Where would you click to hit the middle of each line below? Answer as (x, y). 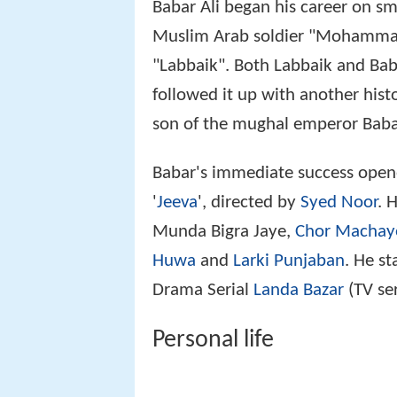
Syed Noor (339, 202)
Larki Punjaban (289, 261)
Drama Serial (203, 290)
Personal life (213, 340)
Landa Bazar (299, 290)
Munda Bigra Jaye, (224, 231)
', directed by (249, 202)
